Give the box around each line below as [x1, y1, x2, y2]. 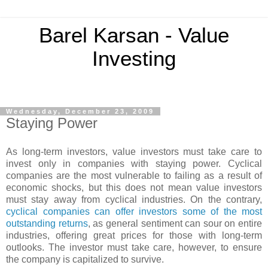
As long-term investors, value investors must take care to [6, 146, 262, 157]
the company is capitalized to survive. [6, 254, 164, 264]
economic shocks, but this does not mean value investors [6, 182, 262, 193]
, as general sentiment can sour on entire [87, 218, 262, 229]
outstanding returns [6, 218, 88, 229]
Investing [92, 47, 176, 70]
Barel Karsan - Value [39, 24, 229, 47]
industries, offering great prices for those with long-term [6, 230, 262, 240]
